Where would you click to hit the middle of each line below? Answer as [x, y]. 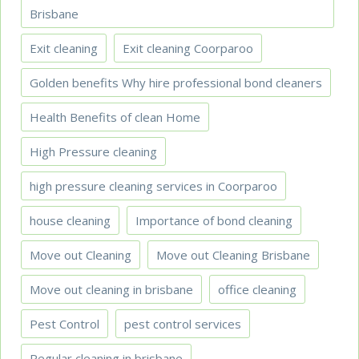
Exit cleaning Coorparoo [188, 48]
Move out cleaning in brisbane [111, 289]
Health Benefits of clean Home [115, 117]
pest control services [183, 323]
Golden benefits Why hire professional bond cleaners [176, 82]
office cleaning [257, 289]
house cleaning [70, 220]
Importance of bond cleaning [214, 220]
